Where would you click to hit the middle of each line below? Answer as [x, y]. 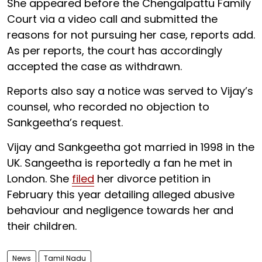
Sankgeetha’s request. [66, 122]
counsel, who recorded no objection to [108, 106]
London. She [39, 178]
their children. [43, 226]
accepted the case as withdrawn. [96, 66]
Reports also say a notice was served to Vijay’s [130, 91]
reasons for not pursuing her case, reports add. [131, 35]
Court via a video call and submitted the [112, 19]
